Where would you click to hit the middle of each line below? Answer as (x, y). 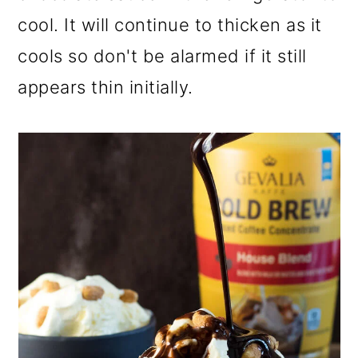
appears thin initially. (105, 88)
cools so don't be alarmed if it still (162, 56)
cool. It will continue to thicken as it (170, 25)
